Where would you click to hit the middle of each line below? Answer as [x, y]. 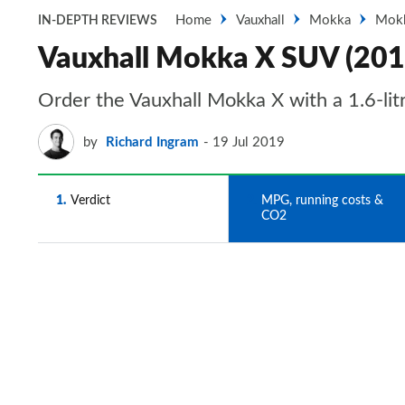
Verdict [90, 201]
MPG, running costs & [322, 201]
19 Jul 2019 [249, 142]
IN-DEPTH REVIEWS [98, 21]
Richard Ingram [152, 142]
